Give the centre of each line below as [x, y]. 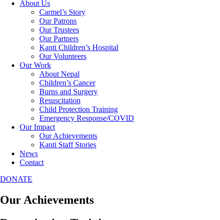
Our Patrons [58, 21]
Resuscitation [60, 100]
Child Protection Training [79, 109]
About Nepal [59, 74]
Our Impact [37, 127]
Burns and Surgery [69, 92]
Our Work [35, 65]
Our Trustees [59, 30]
